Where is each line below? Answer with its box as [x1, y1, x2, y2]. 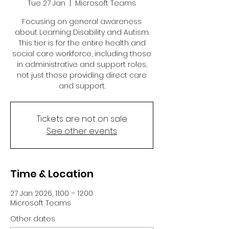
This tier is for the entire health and [18, 38, 146, 49]
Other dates [10, 214, 55, 224]
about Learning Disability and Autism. [14, 27, 149, 38]
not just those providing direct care [17, 70, 147, 81]
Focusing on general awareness [22, 16, 142, 27]
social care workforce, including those [12, 49, 151, 59]
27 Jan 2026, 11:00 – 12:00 [10, 188, 93, 199]
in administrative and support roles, [16, 59, 147, 70]
